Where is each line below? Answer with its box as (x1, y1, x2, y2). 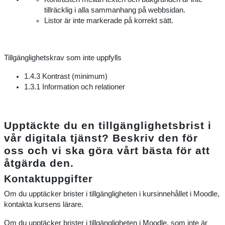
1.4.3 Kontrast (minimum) (24, 72, 107, 80)
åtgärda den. (4, 157, 74, 169)
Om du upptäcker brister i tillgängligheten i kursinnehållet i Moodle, (4, 190, 219, 198)
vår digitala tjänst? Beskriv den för (4, 132, 198, 144)
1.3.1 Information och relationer (24, 83, 125, 91)
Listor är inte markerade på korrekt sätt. (44, 17, 173, 25)
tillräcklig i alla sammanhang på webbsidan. (44, 6, 185, 14)
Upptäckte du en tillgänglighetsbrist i (4, 120, 211, 131)
